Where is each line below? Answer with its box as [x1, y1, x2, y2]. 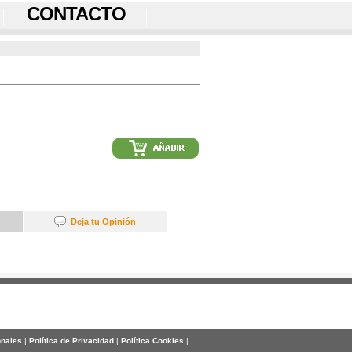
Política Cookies [120, 336, 184, 346]
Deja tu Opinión [71, 217, 136, 227]
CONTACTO [26, 3, 126, 24]
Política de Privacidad [28, 336, 114, 346]
